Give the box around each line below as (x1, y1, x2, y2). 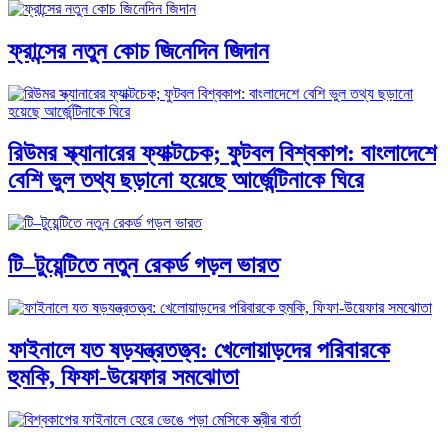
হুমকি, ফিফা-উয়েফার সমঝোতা (8, 364, 239, 391)
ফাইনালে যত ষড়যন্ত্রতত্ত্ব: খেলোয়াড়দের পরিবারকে (8, 337, 390, 364)
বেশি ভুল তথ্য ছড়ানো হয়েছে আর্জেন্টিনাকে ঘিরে (8, 167, 364, 194)
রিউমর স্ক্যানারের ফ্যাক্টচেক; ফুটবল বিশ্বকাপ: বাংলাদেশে (8, 140, 436, 167)
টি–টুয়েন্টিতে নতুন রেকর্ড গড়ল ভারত (8, 252, 279, 279)
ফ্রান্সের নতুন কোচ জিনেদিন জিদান (8, 37, 269, 64)
